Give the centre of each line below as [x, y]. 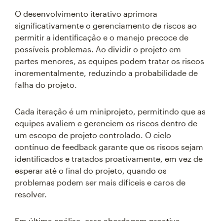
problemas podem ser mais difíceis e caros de [100, 182]
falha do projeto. [46, 85]
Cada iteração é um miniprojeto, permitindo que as [110, 111]
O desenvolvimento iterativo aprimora [86, 14]
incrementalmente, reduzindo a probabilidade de [106, 73]
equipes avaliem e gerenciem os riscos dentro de [106, 123]
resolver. [31, 194]
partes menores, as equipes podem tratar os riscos [110, 61]
